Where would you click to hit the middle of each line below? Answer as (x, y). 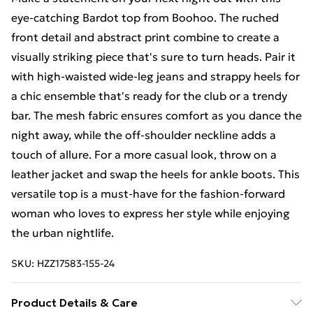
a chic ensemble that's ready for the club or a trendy (149, 96)
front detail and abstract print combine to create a (145, 37)
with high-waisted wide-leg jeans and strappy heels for (155, 76)
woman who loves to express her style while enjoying (151, 213)
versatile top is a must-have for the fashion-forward (148, 194)
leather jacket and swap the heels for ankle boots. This (155, 174)
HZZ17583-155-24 (76, 263)
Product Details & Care (74, 303)
